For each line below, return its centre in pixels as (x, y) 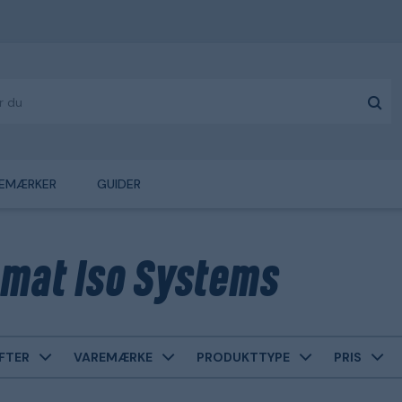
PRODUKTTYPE (243, 357)
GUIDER (118, 184)
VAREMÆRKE (113, 357)
